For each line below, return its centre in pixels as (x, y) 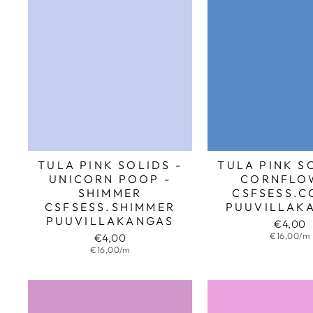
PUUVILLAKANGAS (110, 220)
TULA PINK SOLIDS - (110, 165)
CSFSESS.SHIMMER (110, 206)
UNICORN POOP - (110, 179)
